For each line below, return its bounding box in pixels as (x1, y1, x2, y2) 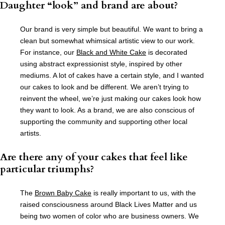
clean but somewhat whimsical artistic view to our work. (20, 37, 195, 45)
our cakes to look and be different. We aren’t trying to (20, 83, 189, 91)
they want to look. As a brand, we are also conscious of (20, 106, 194, 115)
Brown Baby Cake (35, 189, 91, 197)
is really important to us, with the (91, 189, 196, 197)
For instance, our (20, 48, 76, 57)
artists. (20, 129, 41, 138)
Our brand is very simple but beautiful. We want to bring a (20, 25, 203, 34)
